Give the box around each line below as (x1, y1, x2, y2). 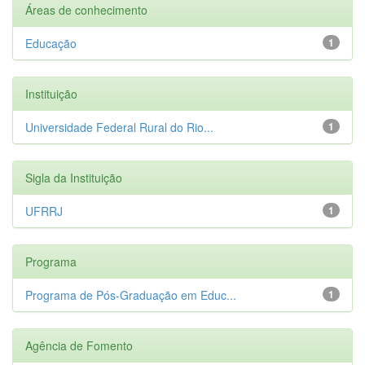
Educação (25, 34, 77, 51)
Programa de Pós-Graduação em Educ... (25, 286, 236, 303)
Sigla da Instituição (25, 169, 122, 186)
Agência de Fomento (25, 336, 133, 354)
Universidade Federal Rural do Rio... (25, 118, 213, 135)
